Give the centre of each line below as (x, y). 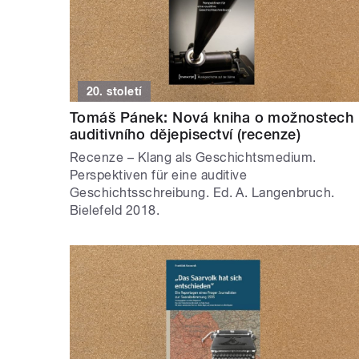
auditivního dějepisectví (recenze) (186, 134)
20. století (114, 91)
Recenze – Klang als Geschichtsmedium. (193, 157)
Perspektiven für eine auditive (159, 175)
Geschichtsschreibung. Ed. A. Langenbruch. (202, 192)
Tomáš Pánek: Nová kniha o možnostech (212, 117)
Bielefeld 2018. (115, 210)
